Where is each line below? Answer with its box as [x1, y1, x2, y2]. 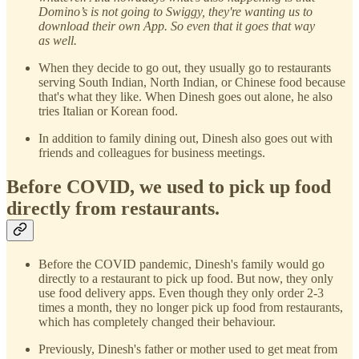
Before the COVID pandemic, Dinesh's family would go [38, 256, 325, 271]
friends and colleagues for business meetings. [38, 145, 265, 159]
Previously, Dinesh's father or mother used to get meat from [38, 341, 337, 356]
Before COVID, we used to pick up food [6, 175, 331, 197]
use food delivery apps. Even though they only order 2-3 [38, 285, 324, 300]
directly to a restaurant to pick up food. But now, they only [38, 271, 333, 285]
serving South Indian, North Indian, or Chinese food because [38, 75, 345, 89]
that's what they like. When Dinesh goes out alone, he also [38, 89, 333, 103]
